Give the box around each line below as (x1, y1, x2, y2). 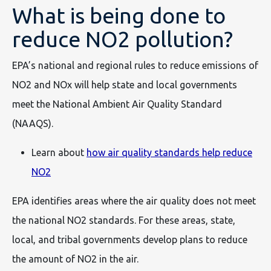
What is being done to (12, 2, 226, 28)
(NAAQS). (12, 117, 53, 129)
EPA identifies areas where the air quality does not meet (12, 195, 256, 206)
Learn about (31, 146, 87, 158)
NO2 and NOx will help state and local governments (12, 79, 237, 90)
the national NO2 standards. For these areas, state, (12, 214, 235, 226)
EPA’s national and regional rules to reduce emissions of (12, 59, 258, 71)
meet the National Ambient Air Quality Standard (12, 98, 222, 109)
